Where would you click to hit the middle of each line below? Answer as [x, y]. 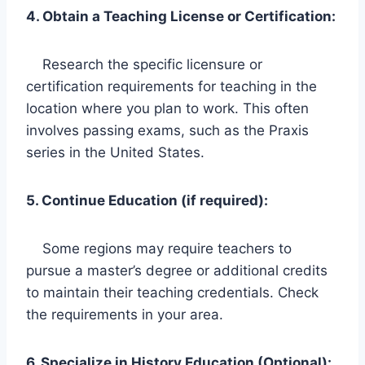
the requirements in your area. [125, 314]
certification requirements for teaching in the [172, 86]
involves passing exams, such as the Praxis [167, 130]
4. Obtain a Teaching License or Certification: [181, 16]
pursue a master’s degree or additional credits [177, 270]
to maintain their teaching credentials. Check [172, 292]
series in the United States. [115, 152]
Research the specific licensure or [144, 64]
